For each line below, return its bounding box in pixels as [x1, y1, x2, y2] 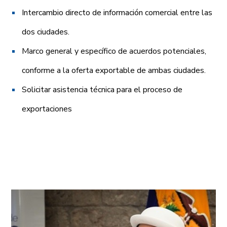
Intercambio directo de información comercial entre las [22, 7, 213, 18]
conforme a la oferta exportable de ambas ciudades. [22, 64, 206, 76]
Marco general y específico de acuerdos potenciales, [22, 45, 207, 57]
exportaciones [22, 103, 72, 115]
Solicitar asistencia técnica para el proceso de [22, 84, 183, 95]
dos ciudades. [22, 26, 70, 37]
